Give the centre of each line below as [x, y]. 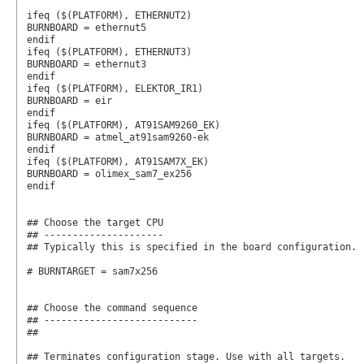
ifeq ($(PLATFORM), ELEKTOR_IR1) [115, 88]
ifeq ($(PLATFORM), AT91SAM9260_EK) [123, 125]
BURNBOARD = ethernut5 [86, 27]
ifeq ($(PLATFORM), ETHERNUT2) [109, 15]
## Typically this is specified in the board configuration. [191, 247]
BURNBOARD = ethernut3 [86, 64]
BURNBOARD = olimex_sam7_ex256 [109, 173]
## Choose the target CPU [95, 222]
